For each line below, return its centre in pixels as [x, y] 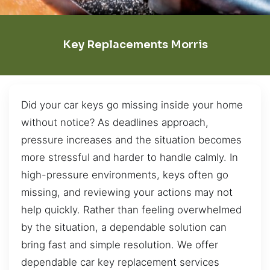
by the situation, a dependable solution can [124, 227]
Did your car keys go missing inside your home [132, 105]
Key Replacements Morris [135, 45]
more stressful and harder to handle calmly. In [130, 157]
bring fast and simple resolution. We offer [120, 244]
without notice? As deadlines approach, [115, 122]
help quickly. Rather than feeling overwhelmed [131, 209]
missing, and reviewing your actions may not [127, 192]
